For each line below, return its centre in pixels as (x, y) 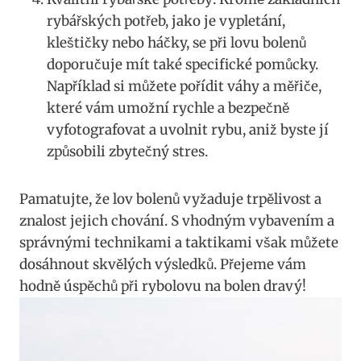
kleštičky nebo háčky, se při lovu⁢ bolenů (176, 43)
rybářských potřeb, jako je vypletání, (166, 21)
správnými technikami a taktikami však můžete (179, 243)
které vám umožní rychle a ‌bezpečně (168, 108)
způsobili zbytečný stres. (127, 152)
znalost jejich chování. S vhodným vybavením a (177, 221)
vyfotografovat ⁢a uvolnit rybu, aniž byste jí (188, 130)
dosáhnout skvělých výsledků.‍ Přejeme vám (163, 265)
